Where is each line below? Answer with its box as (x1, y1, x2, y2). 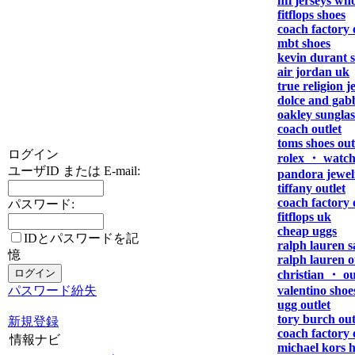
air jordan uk (277, 65, 349, 78)
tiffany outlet (277, 181, 345, 195)
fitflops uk (277, 210, 331, 223)
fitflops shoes (277, 8, 345, 21)
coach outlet (277, 122, 342, 136)
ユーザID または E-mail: (8, 164, 140, 177)
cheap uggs (277, 224, 337, 238)
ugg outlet (277, 298, 330, 311)
